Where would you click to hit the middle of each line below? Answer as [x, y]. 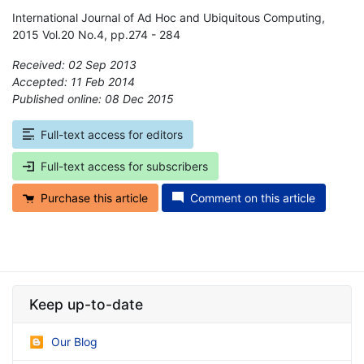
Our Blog [74, 341]
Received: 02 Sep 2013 [74, 64]
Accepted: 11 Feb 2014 [74, 81]
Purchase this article [94, 197]
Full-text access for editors [112, 134]
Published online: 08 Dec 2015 [93, 98]
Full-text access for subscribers [124, 166]
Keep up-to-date [86, 304]
